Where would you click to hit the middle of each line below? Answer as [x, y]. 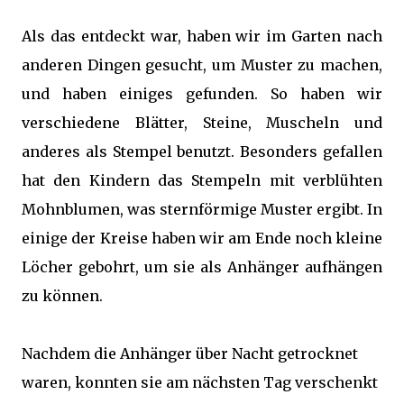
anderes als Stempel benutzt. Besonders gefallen [202, 151]
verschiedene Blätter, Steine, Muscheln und [202, 123]
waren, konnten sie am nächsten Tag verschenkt [200, 382]
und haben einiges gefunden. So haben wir [202, 94]
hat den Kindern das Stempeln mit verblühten [202, 180]
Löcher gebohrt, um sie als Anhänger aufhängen [202, 267]
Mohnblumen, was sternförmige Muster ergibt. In [202, 209]
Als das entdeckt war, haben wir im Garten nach [202, 36]
